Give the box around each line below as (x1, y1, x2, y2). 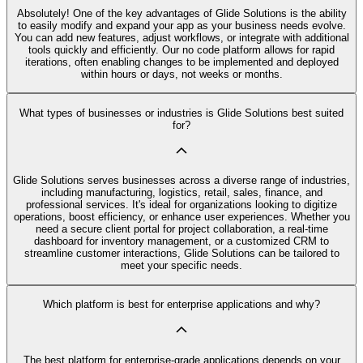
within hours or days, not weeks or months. (80, 68, 283, 81)
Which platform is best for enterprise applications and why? (43, 298, 320, 311)
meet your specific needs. (121, 259, 242, 272)
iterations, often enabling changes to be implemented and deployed (24, 56, 339, 69)
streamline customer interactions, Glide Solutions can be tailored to (23, 247, 340, 260)
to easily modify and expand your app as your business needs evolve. (17, 19, 346, 32)
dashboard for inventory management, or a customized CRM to (34, 235, 329, 248)
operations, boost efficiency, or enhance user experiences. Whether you (13, 211, 350, 224)
